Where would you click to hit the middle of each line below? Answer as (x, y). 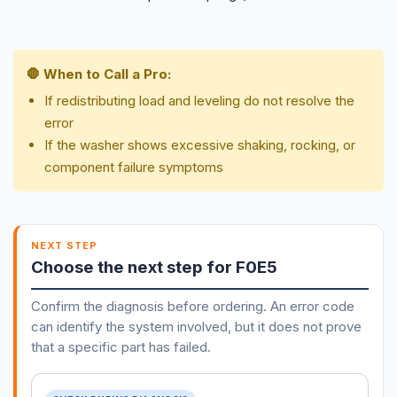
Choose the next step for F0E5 (154, 267)
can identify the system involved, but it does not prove (196, 326)
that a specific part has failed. (121, 346)
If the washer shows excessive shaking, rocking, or (200, 144)
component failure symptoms (134, 167)
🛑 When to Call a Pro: (99, 74)
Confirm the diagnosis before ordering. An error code (192, 306)
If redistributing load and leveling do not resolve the (199, 100)
